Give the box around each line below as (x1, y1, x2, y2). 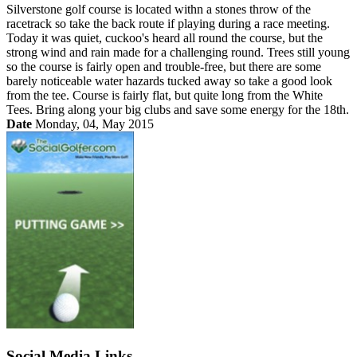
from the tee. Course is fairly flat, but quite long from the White (6, 88, 323, 102)
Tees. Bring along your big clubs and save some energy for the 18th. (6, 102, 349, 116)
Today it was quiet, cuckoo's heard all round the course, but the (6, 30, 323, 45)
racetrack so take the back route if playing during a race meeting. (6, 16, 330, 30)
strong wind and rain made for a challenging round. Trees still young (6, 45, 350, 59)
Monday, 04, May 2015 (32, 116, 154, 131)
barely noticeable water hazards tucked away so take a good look (6, 73, 332, 88)
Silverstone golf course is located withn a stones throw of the (6, 2, 311, 16)
